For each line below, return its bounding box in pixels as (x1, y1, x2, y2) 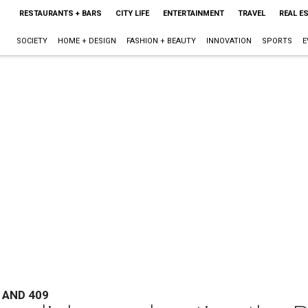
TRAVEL (237, 9, 265, 18)
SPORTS (261, 36, 292, 45)
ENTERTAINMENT (162, 9, 224, 18)
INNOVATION (206, 36, 252, 45)
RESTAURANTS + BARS (19, 9, 102, 18)
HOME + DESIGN (57, 36, 116, 45)
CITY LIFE (115, 9, 149, 18)
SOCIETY (16, 36, 47, 45)
